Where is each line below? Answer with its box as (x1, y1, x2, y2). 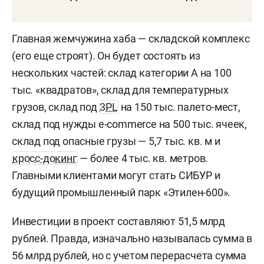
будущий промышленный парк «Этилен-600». (12, 186, 231, 199)
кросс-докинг (12, 152, 77, 165)
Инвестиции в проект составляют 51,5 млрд (12, 215, 225, 228)
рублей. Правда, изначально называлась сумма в (12, 232, 252, 245)
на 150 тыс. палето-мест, (118, 101, 240, 114)
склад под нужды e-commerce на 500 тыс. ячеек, (12, 118, 247, 131)
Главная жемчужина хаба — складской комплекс (12, 32, 250, 45)
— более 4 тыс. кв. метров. (77, 152, 209, 165)
